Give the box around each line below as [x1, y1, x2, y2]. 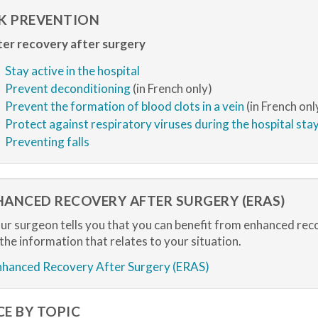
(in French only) [130, 81, 212, 96]
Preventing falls [4, 134, 89, 149]
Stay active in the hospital [4, 63, 140, 78]
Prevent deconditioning [4, 81, 131, 96]
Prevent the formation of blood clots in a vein [4, 99, 244, 114]
